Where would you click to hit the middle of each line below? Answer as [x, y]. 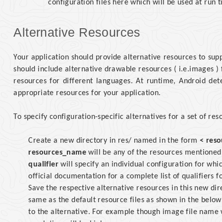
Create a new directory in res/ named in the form [114, 141]
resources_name [57, 153]
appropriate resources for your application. [87, 93]
